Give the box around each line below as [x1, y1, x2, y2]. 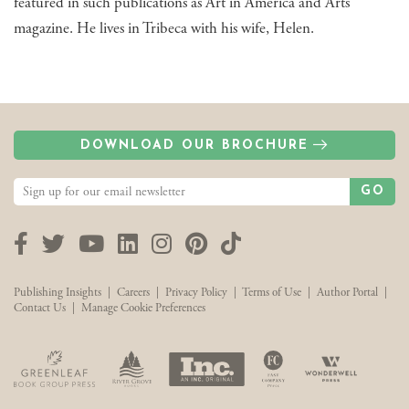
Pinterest [206, 228, 284, 258]
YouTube [103, 228, 183, 258]
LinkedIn [137, 228, 218, 258]
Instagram [171, 228, 258, 258]
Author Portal [317, 285, 378, 301]
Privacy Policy [165, 285, 227, 301]
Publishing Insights [14, 285, 101, 301]
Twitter [64, 228, 129, 258]
